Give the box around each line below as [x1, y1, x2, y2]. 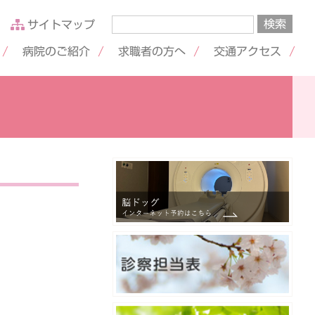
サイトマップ [27, 18, 95, 30]
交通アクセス [213, 45, 281, 57]
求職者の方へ [117, 45, 186, 57]
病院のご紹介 [22, 45, 90, 57]
